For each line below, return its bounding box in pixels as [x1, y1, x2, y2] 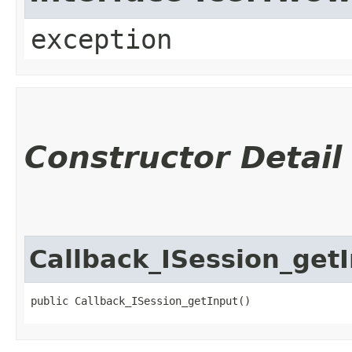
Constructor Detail [24, 139, 342, 175]
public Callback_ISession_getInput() [31, 294, 251, 307]
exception [31, 23, 172, 55]
